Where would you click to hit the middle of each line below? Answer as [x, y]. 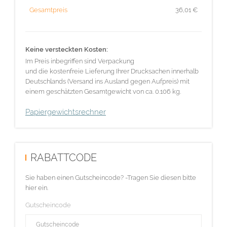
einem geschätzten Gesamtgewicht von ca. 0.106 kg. [103, 91]
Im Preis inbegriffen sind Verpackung [80, 61]
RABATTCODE [64, 158]
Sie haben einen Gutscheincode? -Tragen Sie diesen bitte [111, 177]
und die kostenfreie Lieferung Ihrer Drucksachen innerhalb [112, 71]
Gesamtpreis [48, 10]
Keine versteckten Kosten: [67, 49]
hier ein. [37, 187]
